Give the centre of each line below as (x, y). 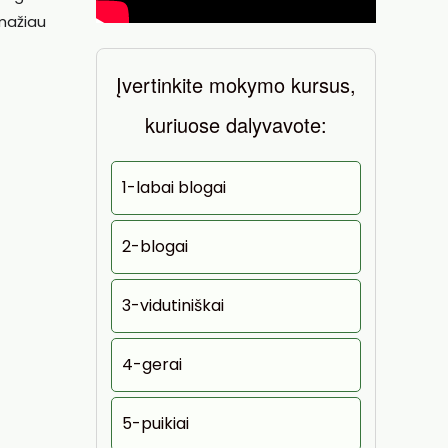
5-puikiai (155, 423)
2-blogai (155, 246)
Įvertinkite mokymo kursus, (236, 84)
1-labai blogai (174, 187)
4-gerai (152, 364)
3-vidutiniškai (173, 305)
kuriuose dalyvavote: (236, 124)
